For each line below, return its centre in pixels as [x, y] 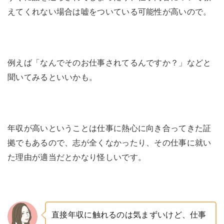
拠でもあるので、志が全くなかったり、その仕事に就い [109, 143]
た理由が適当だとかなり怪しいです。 [77, 158]
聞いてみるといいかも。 [52, 78]
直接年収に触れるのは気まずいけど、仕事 [129, 215]
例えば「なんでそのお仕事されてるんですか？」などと [109, 63]
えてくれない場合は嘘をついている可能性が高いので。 [109, 12]
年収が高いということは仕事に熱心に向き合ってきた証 [109, 129]
